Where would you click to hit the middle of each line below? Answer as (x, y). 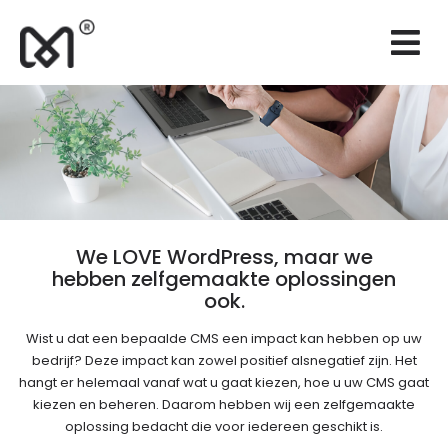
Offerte (69, 335)
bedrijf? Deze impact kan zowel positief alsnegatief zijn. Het (224, 360)
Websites (75, 77)
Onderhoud (81, 249)
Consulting (80, 206)
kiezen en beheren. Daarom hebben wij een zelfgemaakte (224, 404)
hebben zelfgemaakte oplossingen (224, 279)
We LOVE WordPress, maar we (224, 257)
